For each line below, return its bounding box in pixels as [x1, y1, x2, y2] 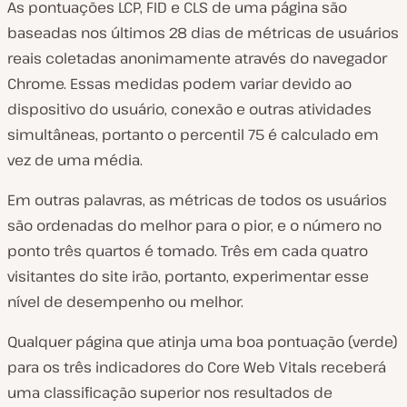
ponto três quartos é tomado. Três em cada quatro [7, 240, 368, 261]
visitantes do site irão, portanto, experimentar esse [7, 265, 369, 286]
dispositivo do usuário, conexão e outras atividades [7, 98, 372, 119]
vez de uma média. [7, 149, 143, 170]
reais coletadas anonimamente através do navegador [7, 47, 387, 68]
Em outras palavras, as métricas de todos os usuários [7, 189, 387, 210]
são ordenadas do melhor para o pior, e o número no [7, 214, 382, 235]
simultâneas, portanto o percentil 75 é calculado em [7, 124, 379, 144]
